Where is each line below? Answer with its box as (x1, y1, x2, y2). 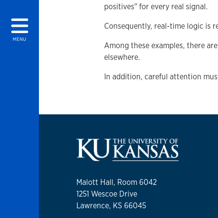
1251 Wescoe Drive (76, 189, 137, 200)
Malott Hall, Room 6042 (76, 177, 157, 188)
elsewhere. (104, 52, 140, 62)
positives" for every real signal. (104, 1, 208, 12)
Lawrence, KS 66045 (76, 200, 146, 211)
